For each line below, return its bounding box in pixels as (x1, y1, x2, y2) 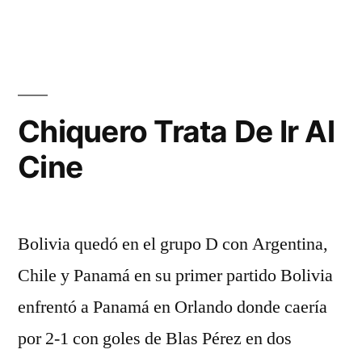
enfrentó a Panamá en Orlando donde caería (18, 296, 327, 318)
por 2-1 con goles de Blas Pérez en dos (18, 327, 292, 350)
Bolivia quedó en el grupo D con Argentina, (18, 233, 328, 255)
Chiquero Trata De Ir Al (18, 113, 335, 149)
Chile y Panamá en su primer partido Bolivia (18, 264, 333, 287)
